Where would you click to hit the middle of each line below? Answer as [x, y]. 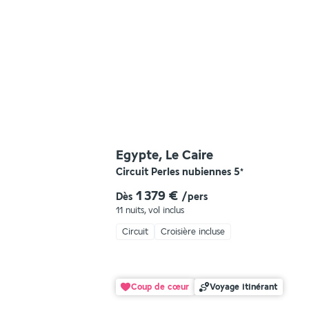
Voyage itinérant [243, 287]
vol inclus [166, 210]
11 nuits [130, 210]
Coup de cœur [160, 287]
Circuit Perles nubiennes [173, 172]
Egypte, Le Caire [165, 155]
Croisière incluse [193, 232]
